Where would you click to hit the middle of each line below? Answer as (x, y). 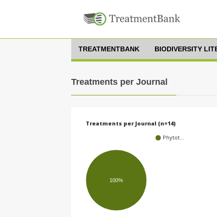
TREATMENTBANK (109, 49)
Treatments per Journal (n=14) (131, 124)
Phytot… (173, 138)
